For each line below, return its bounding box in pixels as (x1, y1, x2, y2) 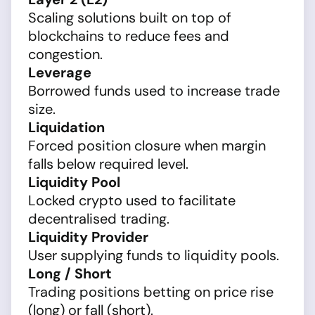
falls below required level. (28, 155, 188, 173)
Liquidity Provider (28, 228, 148, 246)
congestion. (28, 45, 103, 63)
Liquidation (28, 118, 105, 136)
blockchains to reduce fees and (28, 27, 229, 45)
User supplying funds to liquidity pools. (28, 246, 279, 264)
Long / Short (28, 264, 112, 283)
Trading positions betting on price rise (28, 283, 274, 301)
